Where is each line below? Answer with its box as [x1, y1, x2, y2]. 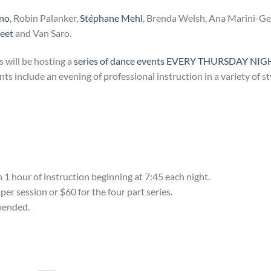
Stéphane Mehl [80, 11, 143, 24]
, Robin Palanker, [10, 11, 80, 24]
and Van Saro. [13, 27, 71, 39]
